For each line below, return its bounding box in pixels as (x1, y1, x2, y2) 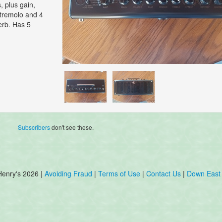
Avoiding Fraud (45, 168, 92, 178)
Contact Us (146, 168, 183, 178)
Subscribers (18, 123, 51, 132)
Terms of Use (98, 168, 140, 178)
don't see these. (50, 123, 94, 132)
